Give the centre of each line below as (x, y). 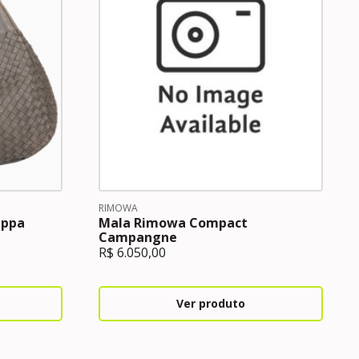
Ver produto (210, 303)
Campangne (137, 237)
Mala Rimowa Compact (173, 223)
